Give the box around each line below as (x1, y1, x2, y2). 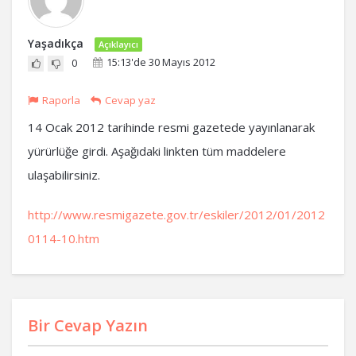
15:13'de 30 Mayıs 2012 (106, 55, 215, 69)
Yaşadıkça (28, 36, 83, 51)
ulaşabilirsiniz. (28, 167, 100, 183)
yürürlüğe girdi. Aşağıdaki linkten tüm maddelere (28, 143, 286, 159)
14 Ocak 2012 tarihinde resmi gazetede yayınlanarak (28, 119, 315, 135)
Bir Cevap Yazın (28, 315, 148, 336)
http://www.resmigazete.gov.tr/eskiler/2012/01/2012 (28, 207, 325, 222)
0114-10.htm (28, 230, 99, 246)
